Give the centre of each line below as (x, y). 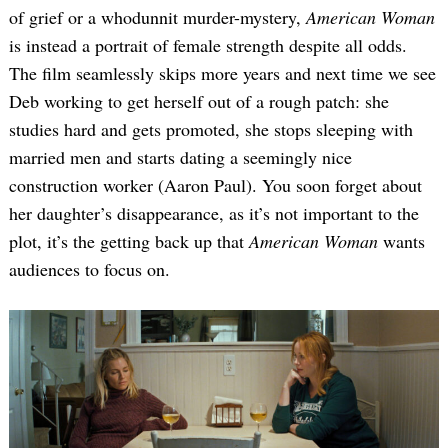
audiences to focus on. (89, 269)
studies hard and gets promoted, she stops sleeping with (211, 129)
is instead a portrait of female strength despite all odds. (208, 45)
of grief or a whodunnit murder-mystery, (157, 17)
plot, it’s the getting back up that (129, 241)
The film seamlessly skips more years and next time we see (222, 73)
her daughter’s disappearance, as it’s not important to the (214, 213)
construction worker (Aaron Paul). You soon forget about (215, 185)
